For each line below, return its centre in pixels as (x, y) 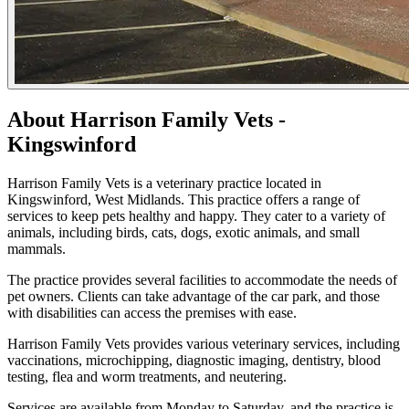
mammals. (37, 249)
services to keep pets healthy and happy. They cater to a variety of (196, 216)
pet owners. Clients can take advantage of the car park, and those (194, 297)
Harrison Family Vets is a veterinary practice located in (164, 184)
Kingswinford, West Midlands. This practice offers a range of (184, 200)
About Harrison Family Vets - (147, 120)
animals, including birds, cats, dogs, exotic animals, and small (184, 233)
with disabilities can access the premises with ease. (152, 313)
